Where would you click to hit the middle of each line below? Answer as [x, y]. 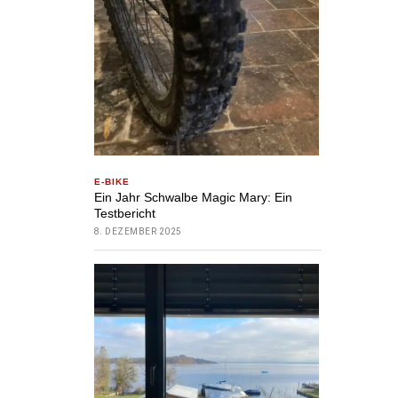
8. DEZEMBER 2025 [138, 232]
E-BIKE [111, 182]
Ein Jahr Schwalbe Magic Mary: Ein [193, 198]
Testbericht [124, 214]
